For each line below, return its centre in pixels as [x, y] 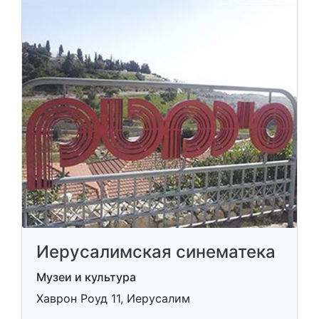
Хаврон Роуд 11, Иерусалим [113, 298]
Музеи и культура [86, 277]
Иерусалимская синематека [156, 252]
